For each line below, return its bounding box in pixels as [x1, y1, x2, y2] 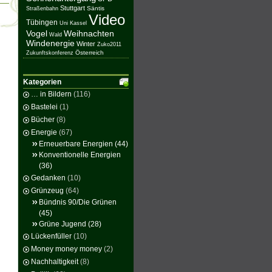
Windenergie [26, 38, 75, 48]
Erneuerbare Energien [39, 140, 113, 148]
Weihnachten [64, 29, 114, 38]
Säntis [87, 5, 104, 12]
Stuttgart [60, 4, 85, 12]
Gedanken [31, 174, 66, 182]
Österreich [75, 49, 104, 56]
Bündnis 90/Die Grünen [39, 198, 117, 206]
